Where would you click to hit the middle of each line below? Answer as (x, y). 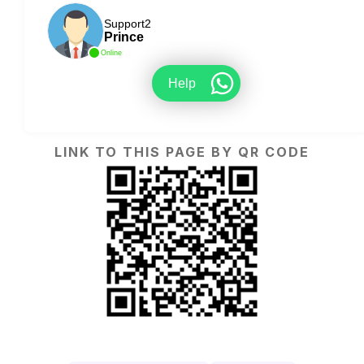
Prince (123, 37)
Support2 (127, 24)
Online (111, 53)
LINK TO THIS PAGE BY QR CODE (182, 152)
